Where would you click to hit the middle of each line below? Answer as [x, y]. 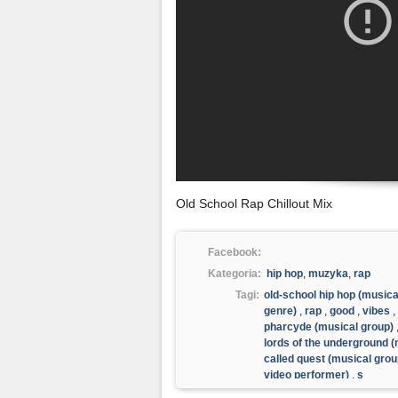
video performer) [306, 375]
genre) [280, 311]
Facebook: [235, 252]
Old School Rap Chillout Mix [256, 203]
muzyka [328, 274]
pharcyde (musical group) [329, 327]
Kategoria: [235, 274]
